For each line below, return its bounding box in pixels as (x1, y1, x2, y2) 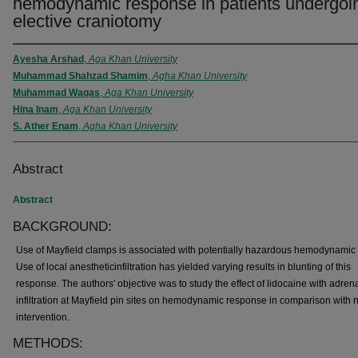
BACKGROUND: (13, 219, 112, 234)
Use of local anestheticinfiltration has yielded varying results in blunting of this (16, 261, 351, 272)
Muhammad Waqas (13, 87, 100, 98)
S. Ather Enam (13, 121, 78, 132)
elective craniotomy (13, 11, 161, 31)
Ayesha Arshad (13, 54, 84, 65)
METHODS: (13, 336, 83, 351)
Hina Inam (13, 104, 58, 115)
